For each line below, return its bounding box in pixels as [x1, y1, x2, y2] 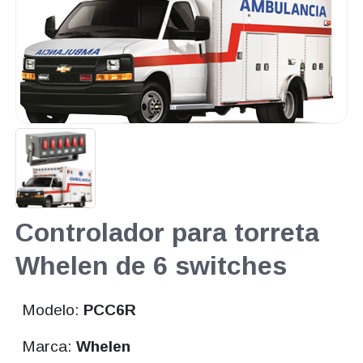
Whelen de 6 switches [15, 251, 287, 281]
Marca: [22, 338, 77, 356]
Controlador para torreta [15, 218, 319, 248]
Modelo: [22, 301, 84, 319]
